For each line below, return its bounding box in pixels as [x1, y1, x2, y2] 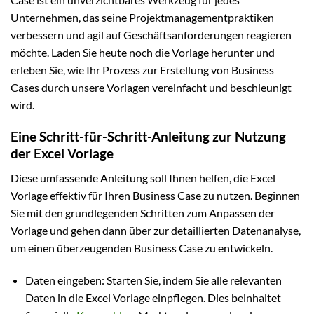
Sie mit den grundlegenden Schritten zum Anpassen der [11, 205, 275, 219]
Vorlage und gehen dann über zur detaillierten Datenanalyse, [11, 223, 301, 237]
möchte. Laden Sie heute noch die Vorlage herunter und [11, 46, 275, 60]
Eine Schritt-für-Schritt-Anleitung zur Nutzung [11, 128, 286, 145]
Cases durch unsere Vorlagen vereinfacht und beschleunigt [11, 81, 292, 95]
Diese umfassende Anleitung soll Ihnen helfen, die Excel [11, 170, 275, 184]
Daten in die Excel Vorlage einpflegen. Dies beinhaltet [25, 290, 281, 304]
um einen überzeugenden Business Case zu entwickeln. [11, 240, 273, 254]
